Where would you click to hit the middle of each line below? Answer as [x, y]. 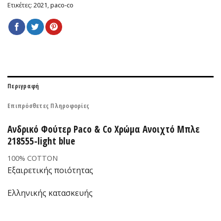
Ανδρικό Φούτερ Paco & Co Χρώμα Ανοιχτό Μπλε [104, 129]
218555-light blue [41, 141]
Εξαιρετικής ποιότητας [50, 170]
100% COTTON [33, 158]
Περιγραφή [23, 86]
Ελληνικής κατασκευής [50, 193]
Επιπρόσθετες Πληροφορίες [49, 106]
